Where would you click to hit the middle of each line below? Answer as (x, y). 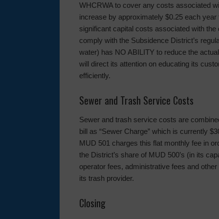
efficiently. (95, 76)
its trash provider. (107, 178)
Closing (92, 203)
